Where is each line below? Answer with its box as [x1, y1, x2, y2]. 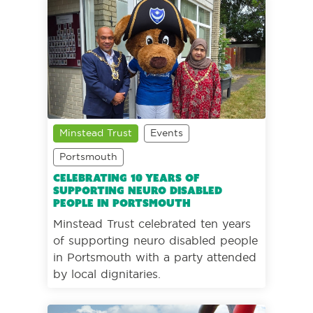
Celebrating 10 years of [53, 171, 200, 184]
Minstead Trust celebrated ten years [53, 216, 251, 231]
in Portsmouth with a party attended [53, 249, 256, 264]
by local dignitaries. [53, 266, 161, 281]
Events [150, 126, 183, 139]
